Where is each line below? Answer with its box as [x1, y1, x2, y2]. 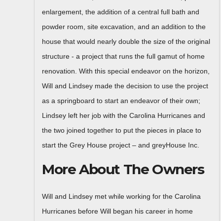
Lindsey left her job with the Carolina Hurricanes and [42, 111, 205, 119]
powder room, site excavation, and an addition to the [42, 22, 206, 31]
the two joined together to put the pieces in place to [42, 126, 201, 134]
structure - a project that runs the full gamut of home [42, 52, 205, 60]
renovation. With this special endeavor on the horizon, [42, 67, 210, 75]
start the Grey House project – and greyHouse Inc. [42, 141, 199, 149]
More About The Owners [42, 160, 204, 178]
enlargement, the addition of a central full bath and [42, 7, 199, 16]
